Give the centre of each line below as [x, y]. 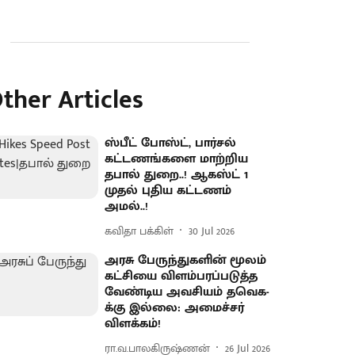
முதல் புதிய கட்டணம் [168, 191]
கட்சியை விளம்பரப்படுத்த [181, 276]
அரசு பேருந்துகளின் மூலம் [186, 260]
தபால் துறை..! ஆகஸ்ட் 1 [177, 175]
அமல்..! [127, 206]
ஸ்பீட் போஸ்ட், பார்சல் [171, 143]
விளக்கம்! [133, 324]
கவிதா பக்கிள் [139, 231]
